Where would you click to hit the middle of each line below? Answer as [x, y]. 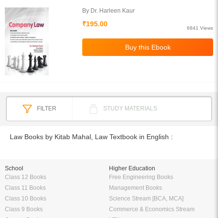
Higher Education [132, 168]
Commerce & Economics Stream [152, 209]
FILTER [46, 109]
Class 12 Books [26, 177]
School [14, 168]
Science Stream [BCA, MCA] [146, 199]
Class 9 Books [24, 209]
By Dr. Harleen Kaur [109, 11]
